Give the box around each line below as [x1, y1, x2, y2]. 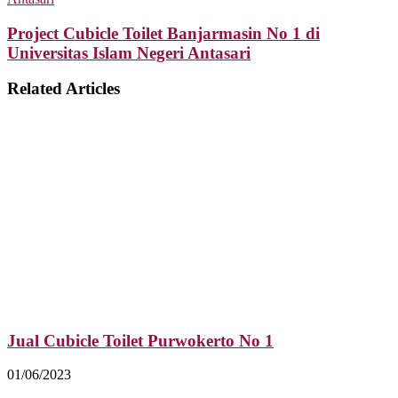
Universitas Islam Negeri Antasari [7, 43, 251, 62]
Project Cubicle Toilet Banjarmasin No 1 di [7, 23, 320, 43]
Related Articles [7, 79, 120, 99]
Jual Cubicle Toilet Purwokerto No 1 [7, 330, 274, 350]
